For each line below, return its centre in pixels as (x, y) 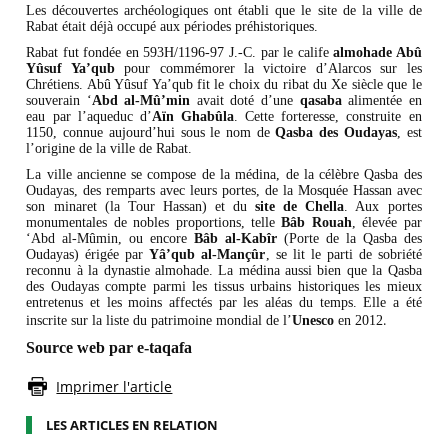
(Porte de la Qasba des (349, 239)
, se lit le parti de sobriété (343, 255)
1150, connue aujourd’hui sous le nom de (151, 133)
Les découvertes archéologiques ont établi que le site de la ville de (224, 11)
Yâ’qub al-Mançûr (207, 255)
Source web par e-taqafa (109, 348)
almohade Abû (377, 53)
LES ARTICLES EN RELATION (132, 425)
